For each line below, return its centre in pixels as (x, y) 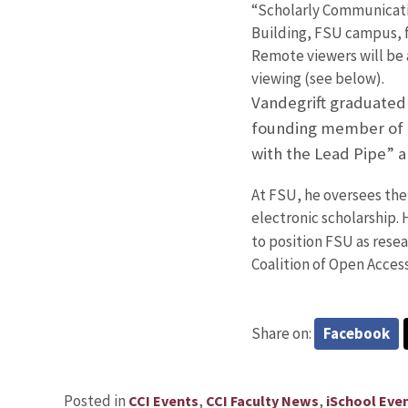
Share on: (282, 334)
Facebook (356, 334)
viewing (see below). (317, 78)
